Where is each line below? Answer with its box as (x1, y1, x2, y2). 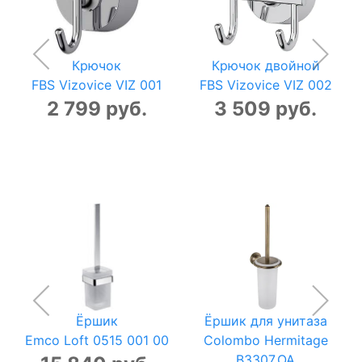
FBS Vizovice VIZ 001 (32, 76, 162, 93)
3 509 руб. (214, 96, 317, 120)
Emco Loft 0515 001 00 (24, 331, 169, 348)
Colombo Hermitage (203, 331, 328, 348)
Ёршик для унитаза (204, 312, 327, 329)
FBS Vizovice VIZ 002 (199, 76, 332, 93)
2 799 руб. (46, 96, 147, 120)
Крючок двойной (211, 57, 320, 74)
